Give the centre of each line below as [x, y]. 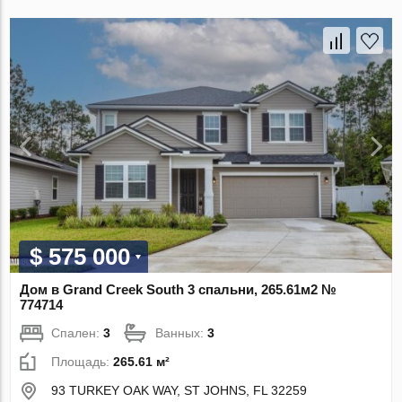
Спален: [78, 332]
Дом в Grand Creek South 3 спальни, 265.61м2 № [179, 289]
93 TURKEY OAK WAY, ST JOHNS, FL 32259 [179, 390]
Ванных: [182, 332]
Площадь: [83, 361]
